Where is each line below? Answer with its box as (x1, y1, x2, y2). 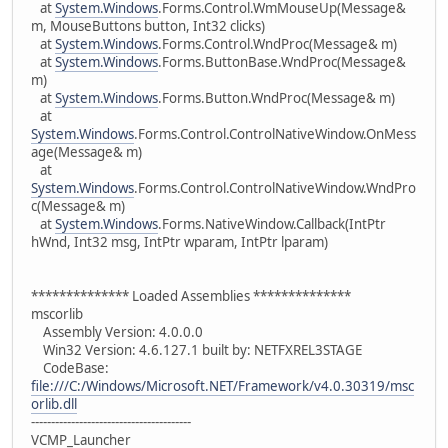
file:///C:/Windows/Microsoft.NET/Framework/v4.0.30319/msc (31, 376, 414, 395)
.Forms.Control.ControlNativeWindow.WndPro (134, 178, 416, 197)
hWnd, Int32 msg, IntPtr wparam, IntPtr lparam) (31, 232, 328, 251)
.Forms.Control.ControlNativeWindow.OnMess (134, 124, 416, 143)
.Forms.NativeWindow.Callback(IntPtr (158, 214, 386, 233)
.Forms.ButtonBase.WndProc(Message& (158, 52, 406, 71)
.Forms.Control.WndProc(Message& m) (158, 34, 397, 53)
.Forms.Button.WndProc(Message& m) (158, 88, 395, 107)
